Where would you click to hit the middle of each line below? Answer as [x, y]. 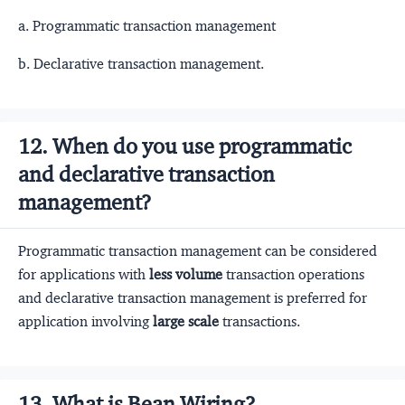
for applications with [84, 275]
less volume [186, 275]
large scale [186, 322]
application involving [85, 322]
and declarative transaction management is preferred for [193, 298]
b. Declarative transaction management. [141, 64]
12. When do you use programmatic [185, 147]
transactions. [259, 322]
